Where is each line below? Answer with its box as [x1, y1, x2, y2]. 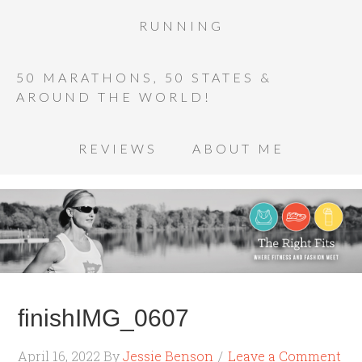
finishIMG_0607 [18, 305, 190, 331]
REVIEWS [78, 141, 158, 156]
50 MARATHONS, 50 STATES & [16, 69, 272, 85]
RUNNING [138, 18, 224, 33]
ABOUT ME [192, 141, 284, 156]
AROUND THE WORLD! [16, 89, 212, 104]
